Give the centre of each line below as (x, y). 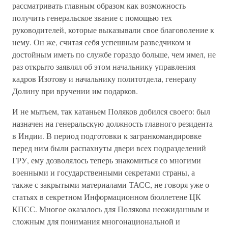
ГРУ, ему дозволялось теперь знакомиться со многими (107, 160)
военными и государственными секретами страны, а (104, 172)
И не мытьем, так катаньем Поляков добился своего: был (111, 111)
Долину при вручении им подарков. (75, 91)
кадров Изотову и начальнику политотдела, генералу (104, 79)
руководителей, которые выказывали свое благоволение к (113, 30)
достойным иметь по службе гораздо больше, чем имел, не (114, 54)
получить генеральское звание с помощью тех (92, 18)
